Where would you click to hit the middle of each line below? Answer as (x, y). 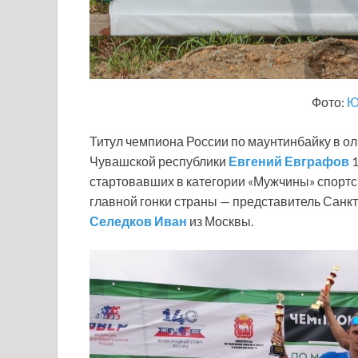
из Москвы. (220, 221)
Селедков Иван (138, 221)
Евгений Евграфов (289, 161)
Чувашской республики (159, 161)
